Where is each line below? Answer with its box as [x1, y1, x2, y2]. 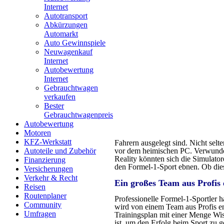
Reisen [24, 182, 45, 191]
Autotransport [44, 11, 87, 20]
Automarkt [44, 29, 78, 38]
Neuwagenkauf [44, 47, 92, 56]
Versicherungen [24, 164, 73, 173]
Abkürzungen [44, 20, 87, 29]
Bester [44, 101, 64, 110]
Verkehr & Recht [24, 173, 77, 182]
